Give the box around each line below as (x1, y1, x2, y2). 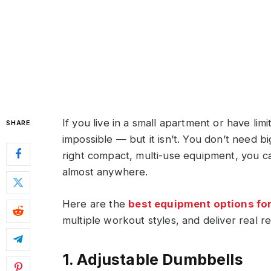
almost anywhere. (62, 166, 148, 178)
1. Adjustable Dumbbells (62, 250, 243, 269)
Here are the (62, 197, 129, 210)
